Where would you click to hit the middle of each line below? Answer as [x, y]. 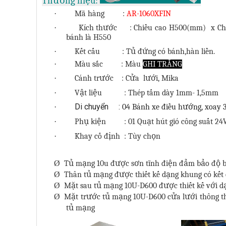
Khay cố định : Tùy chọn [118, 136]
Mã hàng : [101, 14]
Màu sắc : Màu [109, 64]
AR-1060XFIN [149, 14]
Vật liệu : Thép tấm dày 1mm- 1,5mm [147, 93]
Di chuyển [92, 107]
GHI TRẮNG [162, 64]
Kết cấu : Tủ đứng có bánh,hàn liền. [145, 51]
